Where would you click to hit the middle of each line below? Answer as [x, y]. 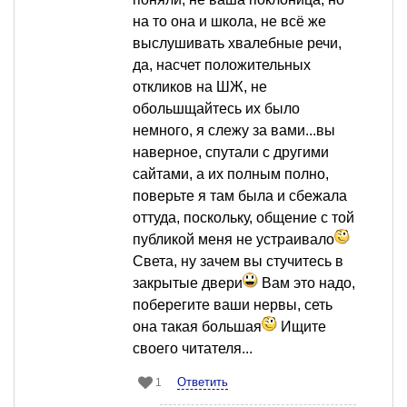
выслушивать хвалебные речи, [237, 44]
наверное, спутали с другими [231, 153]
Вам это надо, [307, 283]
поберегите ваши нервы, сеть [233, 305]
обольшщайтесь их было [216, 109]
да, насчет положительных [222, 65]
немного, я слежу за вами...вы [234, 131]
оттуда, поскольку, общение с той [243, 218]
